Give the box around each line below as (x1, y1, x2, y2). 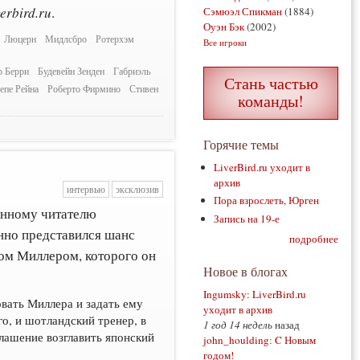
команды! (238, 90, 304, 112)
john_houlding (203, 333, 269, 348)
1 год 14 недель (203, 317, 272, 333)
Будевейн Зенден (38, 65, 105, 78)
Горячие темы (203, 136, 279, 153)
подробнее (289, 231, 338, 247)
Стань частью (223, 72, 318, 94)
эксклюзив (115, 182, 159, 195)
